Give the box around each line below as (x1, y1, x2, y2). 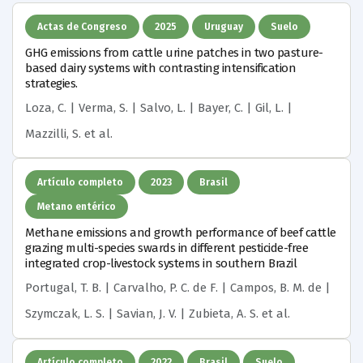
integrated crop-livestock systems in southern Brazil (25, 255, 297, 271)
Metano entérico (37, 201, 116, 213)
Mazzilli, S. (25, 126, 81, 141)
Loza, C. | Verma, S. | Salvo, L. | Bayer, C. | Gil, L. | (25, 100, 293, 115)
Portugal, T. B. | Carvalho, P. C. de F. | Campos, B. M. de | (25, 280, 331, 295)
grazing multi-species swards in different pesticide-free (25, 240, 308, 255)
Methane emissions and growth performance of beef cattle (25, 224, 336, 240)
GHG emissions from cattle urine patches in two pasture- (25, 45, 323, 60)
